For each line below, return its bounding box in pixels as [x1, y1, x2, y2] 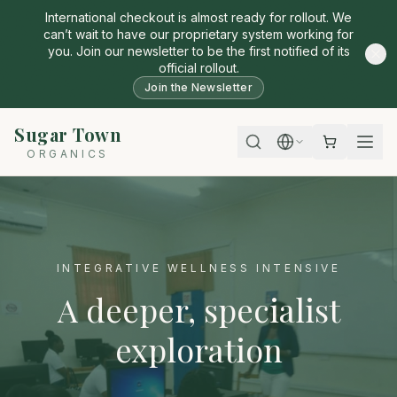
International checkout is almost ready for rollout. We [45, 10, 352, 25]
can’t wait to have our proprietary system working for [43, 27, 354, 42]
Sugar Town [14, 122, 121, 146]
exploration [114, 328, 283, 370]
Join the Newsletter [144, 81, 253, 94]
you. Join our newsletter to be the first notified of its [47, 43, 350, 58]
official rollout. [158, 60, 239, 75]
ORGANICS [27, 147, 109, 160]
